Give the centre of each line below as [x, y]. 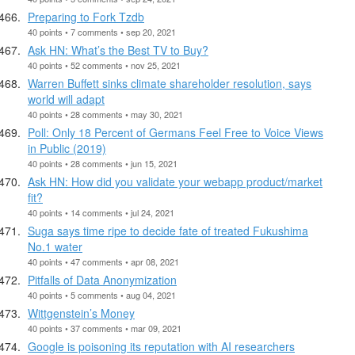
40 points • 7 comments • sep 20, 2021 [102, 31]
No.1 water [55, 246]
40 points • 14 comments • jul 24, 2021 [101, 212]
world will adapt [66, 99]
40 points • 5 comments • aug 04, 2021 [102, 294]
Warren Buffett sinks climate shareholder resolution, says [170, 83]
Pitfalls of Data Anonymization [102, 279]
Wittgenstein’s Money [81, 313]
